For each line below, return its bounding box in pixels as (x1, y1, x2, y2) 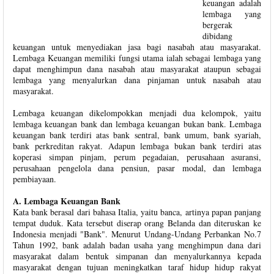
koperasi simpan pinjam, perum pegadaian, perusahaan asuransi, (13, 151, 261, 163)
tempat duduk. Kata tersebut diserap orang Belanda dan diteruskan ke (13, 217, 261, 229)
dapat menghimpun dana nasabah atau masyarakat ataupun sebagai (13, 63, 261, 75)
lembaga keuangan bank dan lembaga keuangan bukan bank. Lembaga (13, 118, 261, 130)
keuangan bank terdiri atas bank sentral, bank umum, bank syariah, (13, 129, 261, 141)
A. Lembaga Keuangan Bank (13, 194, 120, 207)
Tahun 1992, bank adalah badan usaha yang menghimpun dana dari (13, 239, 261, 251)
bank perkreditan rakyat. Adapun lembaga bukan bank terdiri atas (13, 140, 261, 152)
